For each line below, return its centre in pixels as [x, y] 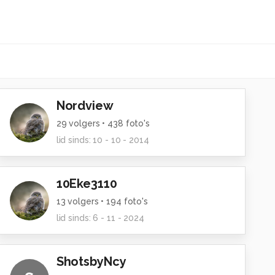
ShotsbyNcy [91, 261]
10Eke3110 [87, 184]
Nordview [85, 106]
